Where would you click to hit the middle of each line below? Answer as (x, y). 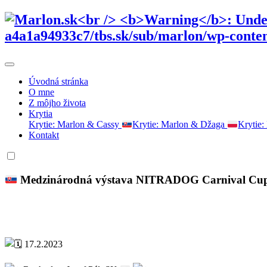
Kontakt (44, 135)
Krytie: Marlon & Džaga (180, 125)
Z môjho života (57, 103)
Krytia (41, 113)
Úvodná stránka (58, 81)
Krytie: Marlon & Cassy (75, 125)
